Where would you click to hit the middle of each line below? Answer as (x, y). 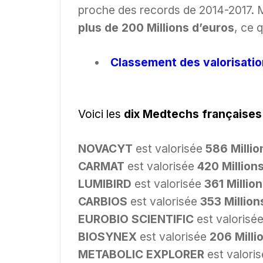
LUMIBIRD (105, 183)
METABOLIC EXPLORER (141, 254)
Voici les (101, 114)
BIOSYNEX (107, 236)
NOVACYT (105, 148)
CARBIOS (103, 201)
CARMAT (101, 166)
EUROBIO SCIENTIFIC (136, 219)
